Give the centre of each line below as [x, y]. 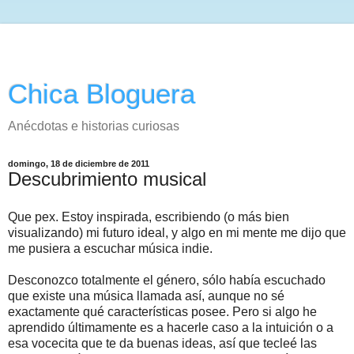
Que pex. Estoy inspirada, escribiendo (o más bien [149, 217]
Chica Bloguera [102, 94]
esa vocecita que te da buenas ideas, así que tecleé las [162, 343]
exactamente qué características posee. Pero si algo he [162, 311]
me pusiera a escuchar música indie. [110, 248]
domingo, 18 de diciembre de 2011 [79, 164]
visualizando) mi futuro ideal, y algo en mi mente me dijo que [177, 232]
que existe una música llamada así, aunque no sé [146, 296]
